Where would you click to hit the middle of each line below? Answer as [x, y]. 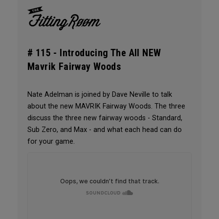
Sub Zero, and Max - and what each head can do [104, 130]
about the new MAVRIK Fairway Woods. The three [106, 106]
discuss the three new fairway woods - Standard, [105, 118]
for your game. [51, 141]
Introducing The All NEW [110, 53]
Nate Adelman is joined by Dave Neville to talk [99, 94]
